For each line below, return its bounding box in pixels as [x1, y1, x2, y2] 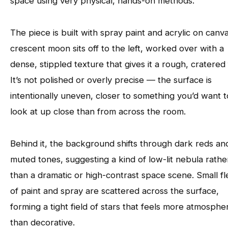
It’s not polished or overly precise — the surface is [10, 74, 212, 85]
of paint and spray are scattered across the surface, [10, 185, 219, 196]
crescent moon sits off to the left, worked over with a [10, 43, 224, 53]
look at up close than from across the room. [10, 106, 186, 117]
